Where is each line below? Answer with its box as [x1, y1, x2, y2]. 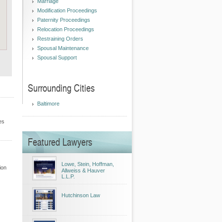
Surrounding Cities [28, 81, 95, 95]
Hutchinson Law [61, 192, 100, 198]
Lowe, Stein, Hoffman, [61, 161, 114, 167]
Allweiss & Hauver [61, 167, 105, 173]
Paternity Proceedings [37, 17, 90, 23]
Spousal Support [37, 55, 77, 60]
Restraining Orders [37, 36, 83, 42]
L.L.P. [61, 173, 75, 179]
